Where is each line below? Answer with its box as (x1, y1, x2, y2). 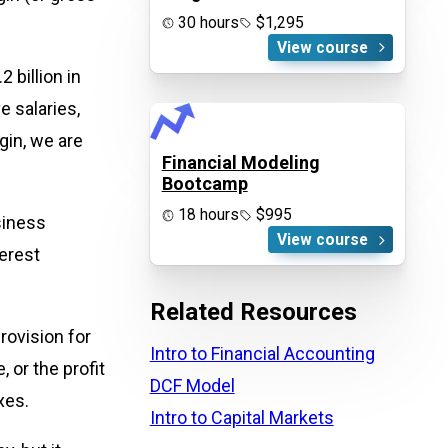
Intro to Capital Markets (149, 407, 334, 429)
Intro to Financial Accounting (149, 343, 375, 365)
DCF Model (149, 375, 235, 397)
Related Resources (149, 298, 357, 327)
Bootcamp (161, 173, 248, 195)
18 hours (174, 205, 240, 225)
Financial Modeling (161, 152, 320, 174)
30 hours (174, 12, 240, 32)
